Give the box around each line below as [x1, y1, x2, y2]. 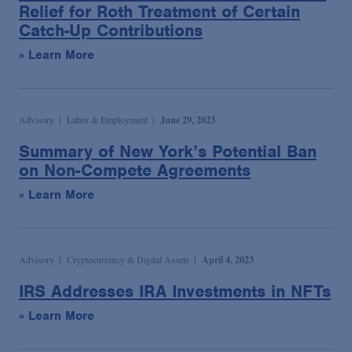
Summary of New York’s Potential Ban [19, 141, 317, 163]
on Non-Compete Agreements [19, 159, 251, 181]
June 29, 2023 [160, 113, 215, 127]
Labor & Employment [67, 113, 148, 126]
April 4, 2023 [202, 253, 254, 267]
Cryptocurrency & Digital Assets [67, 253, 189, 266]
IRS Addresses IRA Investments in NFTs [19, 280, 331, 302]
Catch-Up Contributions [19, 20, 203, 42]
